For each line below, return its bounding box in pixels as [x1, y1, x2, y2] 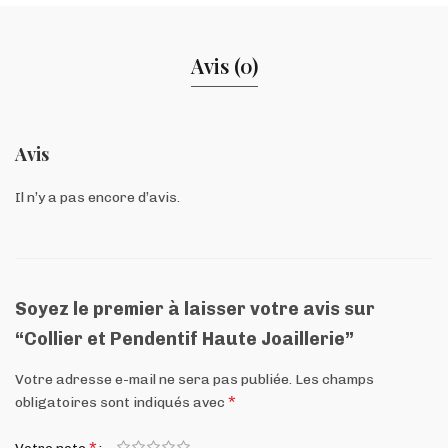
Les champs [295, 370, 374, 388]
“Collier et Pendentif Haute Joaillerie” [15, 327, 354, 350]
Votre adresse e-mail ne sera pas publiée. [15, 370, 292, 388]
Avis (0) [190, 51, 258, 79]
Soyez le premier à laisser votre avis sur [15, 297, 375, 320]
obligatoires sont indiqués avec [15, 393, 228, 411]
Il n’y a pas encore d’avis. [15, 188, 180, 206]
